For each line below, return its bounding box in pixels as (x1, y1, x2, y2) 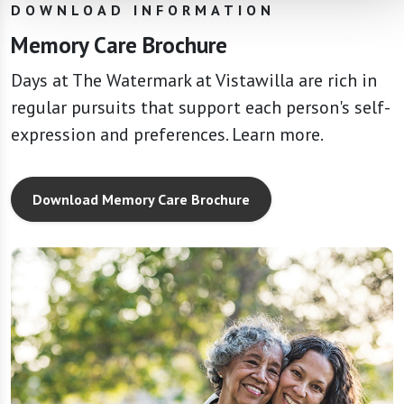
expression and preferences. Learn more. (11, 122, 326, 146)
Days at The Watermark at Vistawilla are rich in (11, 68, 377, 92)
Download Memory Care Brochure (32, 189, 250, 208)
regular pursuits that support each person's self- (11, 95, 390, 119)
